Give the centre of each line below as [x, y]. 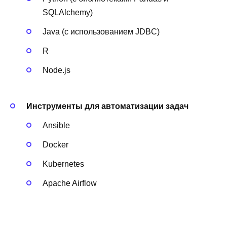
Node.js [56, 70]
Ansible [56, 125]
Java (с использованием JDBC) [101, 31]
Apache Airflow [70, 183]
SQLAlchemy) [68, 12]
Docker [55, 144]
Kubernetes [63, 164]
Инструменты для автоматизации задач [107, 106]
